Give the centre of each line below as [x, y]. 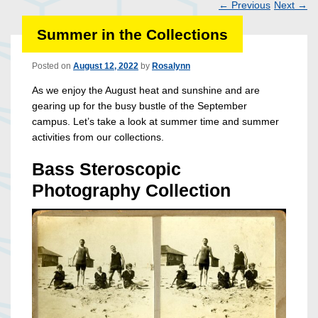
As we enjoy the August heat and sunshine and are [146, 91]
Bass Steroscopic [106, 170]
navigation [269, 39]
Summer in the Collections [132, 34]
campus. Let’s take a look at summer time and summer [155, 122]
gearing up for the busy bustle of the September [139, 106]
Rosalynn [171, 66]
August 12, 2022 [106, 66]
